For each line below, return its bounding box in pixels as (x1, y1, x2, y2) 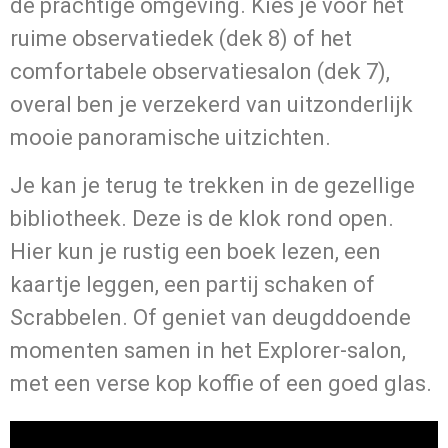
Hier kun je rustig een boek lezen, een (10, 238, 381, 264)
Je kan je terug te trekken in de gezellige (10, 172, 415, 198)
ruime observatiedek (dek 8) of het (10, 26, 352, 52)
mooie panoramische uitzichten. (10, 125, 331, 151)
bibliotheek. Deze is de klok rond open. (10, 205, 394, 231)
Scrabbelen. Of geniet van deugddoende (10, 304, 411, 330)
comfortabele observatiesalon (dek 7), (10, 59, 390, 85)
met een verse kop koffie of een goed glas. (10, 370, 432, 396)
